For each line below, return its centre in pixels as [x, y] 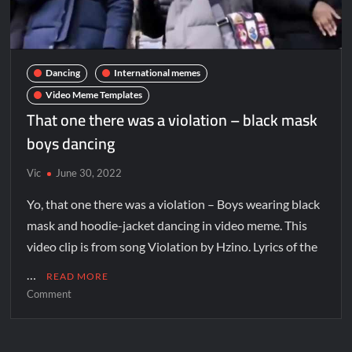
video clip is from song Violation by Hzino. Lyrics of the [172, 246]
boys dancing [71, 143]
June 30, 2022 [89, 172]
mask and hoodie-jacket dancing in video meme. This [167, 225]
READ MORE [78, 276]
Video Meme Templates [94, 95]
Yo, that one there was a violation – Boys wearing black [174, 203]
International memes [158, 73]
